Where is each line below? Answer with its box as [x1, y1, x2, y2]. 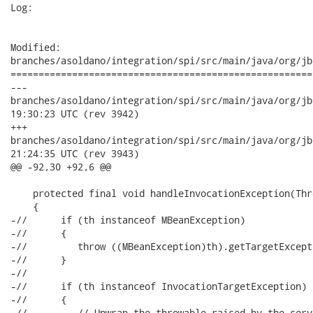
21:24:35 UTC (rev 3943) [10, 147, 139, 160]
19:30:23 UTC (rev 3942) [10, 107, 139, 120]
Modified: [10, 41, 61, 54]
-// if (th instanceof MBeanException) [10, 213, 245, 226]
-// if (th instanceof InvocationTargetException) [10, 279, 307, 293]
